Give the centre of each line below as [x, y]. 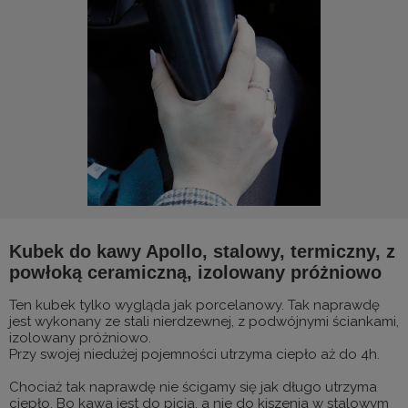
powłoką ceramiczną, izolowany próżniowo [195, 272]
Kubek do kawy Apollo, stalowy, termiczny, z [202, 251]
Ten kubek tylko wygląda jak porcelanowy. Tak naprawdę [194, 305]
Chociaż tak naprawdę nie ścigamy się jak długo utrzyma [193, 387]
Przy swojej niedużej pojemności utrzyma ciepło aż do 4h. [194, 354]
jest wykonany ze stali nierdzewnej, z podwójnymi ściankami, [204, 321]
